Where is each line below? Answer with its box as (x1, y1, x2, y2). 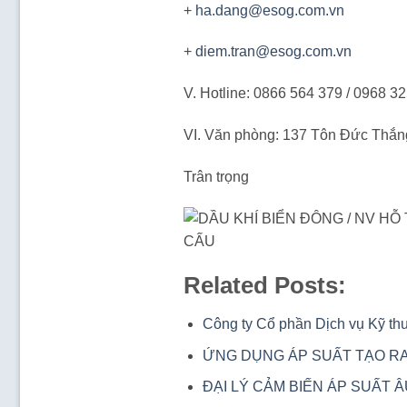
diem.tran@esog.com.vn (195, 44, 352, 60)
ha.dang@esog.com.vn (195, 2, 344, 18)
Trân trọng (184, 168, 253, 184)
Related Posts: (184, 273, 346, 299)
